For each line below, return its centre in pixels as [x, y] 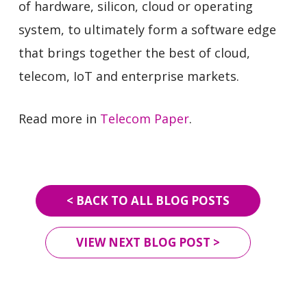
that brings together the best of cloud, [134, 53]
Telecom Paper [144, 119]
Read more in [59, 119]
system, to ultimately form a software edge [147, 29]
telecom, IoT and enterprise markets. [128, 76]
